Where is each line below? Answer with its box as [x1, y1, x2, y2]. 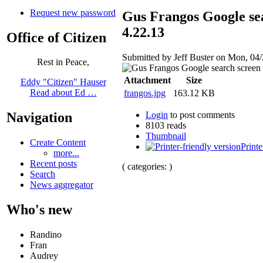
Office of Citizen [6, 29, 106, 45]
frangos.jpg [124, 87, 166, 98]
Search [30, 169, 55, 180]
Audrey [30, 251, 58, 261]
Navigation [6, 110, 72, 126]
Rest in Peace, [37, 57, 89, 68]
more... [53, 148, 79, 159]
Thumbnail [146, 130, 186, 141]
